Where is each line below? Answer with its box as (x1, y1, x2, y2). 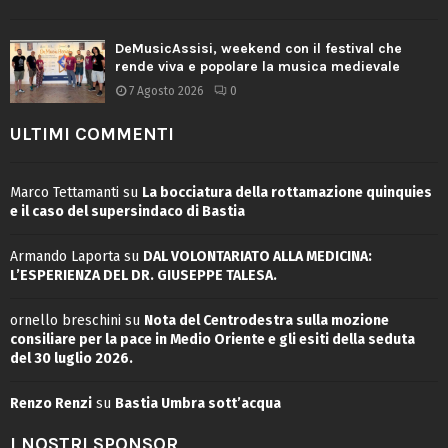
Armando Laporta (10, 247, 120, 265)
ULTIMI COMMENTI (10, 122, 174, 145)
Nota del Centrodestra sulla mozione (144, 311, 389, 329)
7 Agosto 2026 (129, 83, 204, 98)
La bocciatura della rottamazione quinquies (142, 183, 432, 201)
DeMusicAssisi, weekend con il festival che (115, 39, 402, 57)
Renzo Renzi (10, 394, 92, 412)
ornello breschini (10, 311, 121, 329)
